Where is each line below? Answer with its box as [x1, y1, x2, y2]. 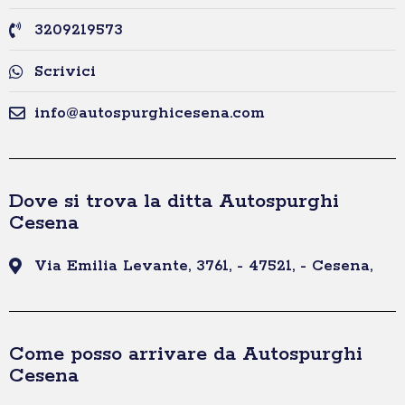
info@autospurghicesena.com [33, 103, 265, 124]
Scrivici [33, 61, 96, 82]
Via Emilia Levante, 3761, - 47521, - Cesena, [33, 256, 372, 277]
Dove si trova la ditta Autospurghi [9, 189, 339, 215]
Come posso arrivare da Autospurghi [9, 342, 363, 368]
